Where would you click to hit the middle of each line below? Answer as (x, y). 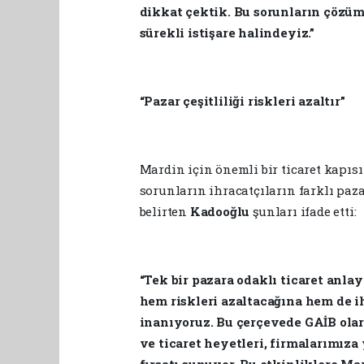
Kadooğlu (220, 211)
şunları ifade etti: (305, 211)
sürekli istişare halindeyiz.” (227, 32)
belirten (163, 211)
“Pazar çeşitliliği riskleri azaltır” (242, 100)
